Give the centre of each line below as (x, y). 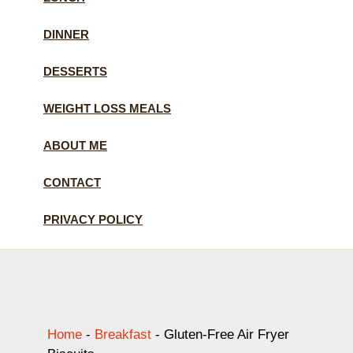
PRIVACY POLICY (93, 219)
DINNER (66, 34)
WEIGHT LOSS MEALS (107, 108)
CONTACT (72, 182)
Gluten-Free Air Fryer (227, 334)
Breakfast (123, 334)
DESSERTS (75, 71)
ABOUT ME (75, 145)
